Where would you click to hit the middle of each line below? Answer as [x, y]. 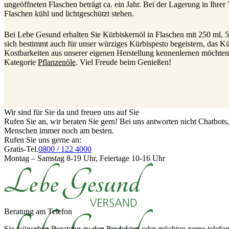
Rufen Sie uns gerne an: [43, 140]
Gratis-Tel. [21, 149]
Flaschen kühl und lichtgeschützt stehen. [69, 14]
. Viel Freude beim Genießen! [123, 62]
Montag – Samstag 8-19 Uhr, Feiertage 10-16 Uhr [85, 158]
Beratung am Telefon [38, 211]
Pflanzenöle [57, 62]
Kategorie [21, 62]
